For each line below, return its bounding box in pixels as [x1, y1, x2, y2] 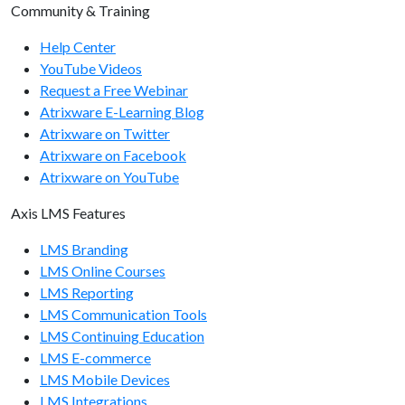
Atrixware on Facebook [40, 146, 186, 164]
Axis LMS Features [11, 203, 126, 221]
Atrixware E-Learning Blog [40, 102, 204, 120]
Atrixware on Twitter [40, 124, 170, 142]
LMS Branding [40, 240, 128, 258]
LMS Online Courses [40, 261, 165, 279]
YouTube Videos [40, 59, 142, 77]
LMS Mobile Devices [40, 370, 170, 388]
